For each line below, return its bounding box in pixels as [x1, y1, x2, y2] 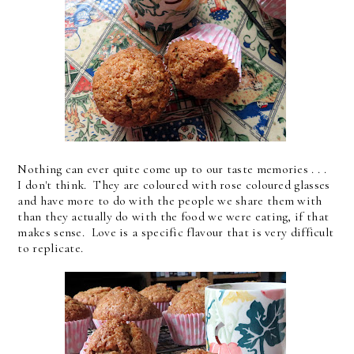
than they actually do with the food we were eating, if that [17, 209, 330, 224]
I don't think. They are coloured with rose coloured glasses [17, 177, 330, 193]
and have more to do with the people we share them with [17, 193, 322, 209]
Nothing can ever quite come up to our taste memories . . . [17, 161, 330, 177]
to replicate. [17, 240, 84, 256]
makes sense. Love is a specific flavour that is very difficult [17, 224, 334, 240]
